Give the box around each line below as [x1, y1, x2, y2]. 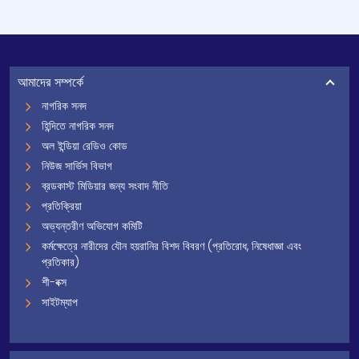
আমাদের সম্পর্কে [18, 73, 83, 91]
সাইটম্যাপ [42, 294, 78, 310]
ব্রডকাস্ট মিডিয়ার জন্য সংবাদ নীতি [42, 178, 168, 194]
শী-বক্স [42, 274, 67, 290]
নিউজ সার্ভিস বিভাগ [42, 158, 112, 174]
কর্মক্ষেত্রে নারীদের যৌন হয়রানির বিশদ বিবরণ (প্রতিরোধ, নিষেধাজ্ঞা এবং [42, 238, 301, 254]
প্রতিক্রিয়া [42, 198, 82, 214]
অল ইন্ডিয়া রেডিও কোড [42, 138, 127, 154]
